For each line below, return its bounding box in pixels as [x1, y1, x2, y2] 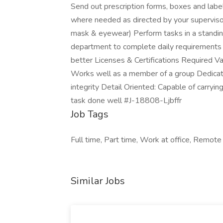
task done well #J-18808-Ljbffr [71, 95, 182, 106]
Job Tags [71, 108, 109, 121]
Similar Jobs [71, 174, 125, 188]
